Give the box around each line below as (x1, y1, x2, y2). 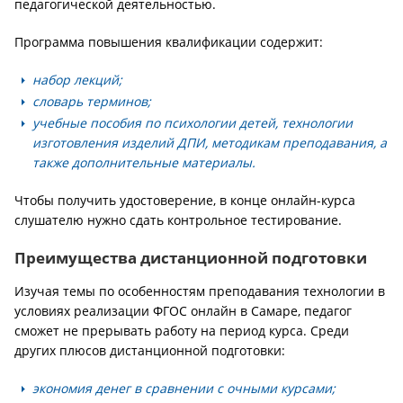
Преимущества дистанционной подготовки (14, 247, 367, 268)
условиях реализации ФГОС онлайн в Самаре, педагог (14, 302, 352, 319)
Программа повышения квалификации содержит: (14, 33, 323, 50)
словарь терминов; (32, 93, 151, 110)
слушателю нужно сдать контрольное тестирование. (14, 211, 342, 228)
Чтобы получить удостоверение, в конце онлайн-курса (14, 192, 355, 209)
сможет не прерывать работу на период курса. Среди (14, 322, 349, 339)
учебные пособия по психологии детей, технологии (32, 114, 353, 131)
